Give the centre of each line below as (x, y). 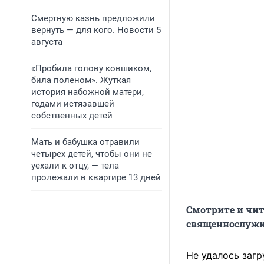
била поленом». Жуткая (81, 80)
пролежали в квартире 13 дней (96, 177)
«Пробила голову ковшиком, (91, 68)
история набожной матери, (88, 92)
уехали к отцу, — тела (75, 166)
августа (47, 42)
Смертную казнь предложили (93, 18)
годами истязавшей (73, 104)
